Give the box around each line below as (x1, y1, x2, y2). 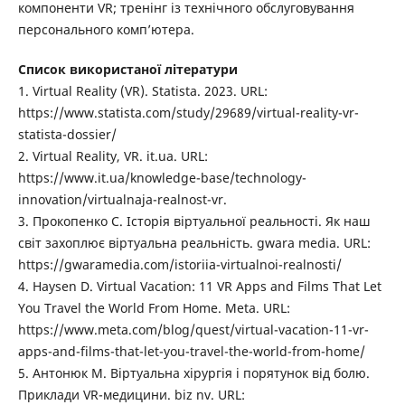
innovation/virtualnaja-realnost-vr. (17, 191, 227, 208)
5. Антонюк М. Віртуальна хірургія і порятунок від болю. (17, 364, 370, 381)
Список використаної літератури (17, 61, 238, 78)
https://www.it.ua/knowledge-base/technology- (17, 169, 306, 186)
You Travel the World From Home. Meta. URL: (17, 299, 290, 316)
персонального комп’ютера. (17, 20, 194, 38)
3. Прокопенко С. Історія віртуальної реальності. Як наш (17, 212, 371, 230)
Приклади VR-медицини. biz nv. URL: (17, 386, 245, 403)
